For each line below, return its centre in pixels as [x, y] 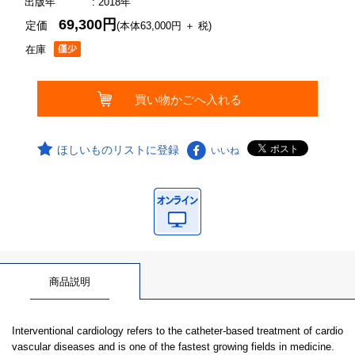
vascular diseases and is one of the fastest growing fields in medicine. [173, 347]
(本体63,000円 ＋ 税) [164, 26]
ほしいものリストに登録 [118, 150]
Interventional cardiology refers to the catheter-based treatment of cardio [177, 331]
